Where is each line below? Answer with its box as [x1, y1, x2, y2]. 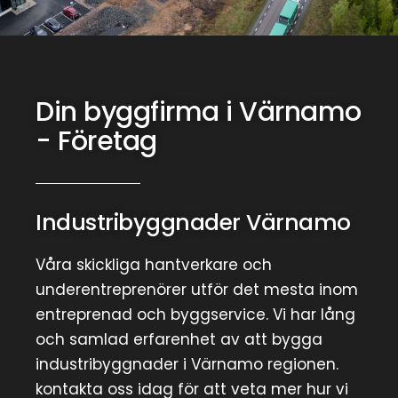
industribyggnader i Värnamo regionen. [36, 353, 338, 375]
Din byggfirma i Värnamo [36, 92, 362, 131]
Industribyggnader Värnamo [36, 206, 351, 238]
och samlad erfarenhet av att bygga [36, 328, 322, 350]
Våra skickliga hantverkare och [36, 253, 272, 275]
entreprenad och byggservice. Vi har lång [36, 303, 355, 325]
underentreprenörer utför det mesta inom [36, 278, 358, 300]
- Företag [36, 122, 157, 160]
